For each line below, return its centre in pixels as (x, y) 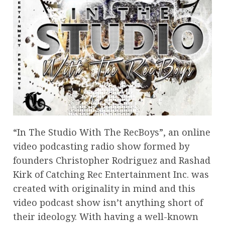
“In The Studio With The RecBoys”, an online (112, 132)
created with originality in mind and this (104, 188)
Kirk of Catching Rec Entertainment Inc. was (111, 174)
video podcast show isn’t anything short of (108, 202)
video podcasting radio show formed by (101, 146)
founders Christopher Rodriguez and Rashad (112, 160)
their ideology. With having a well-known (106, 216)
